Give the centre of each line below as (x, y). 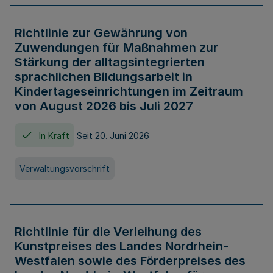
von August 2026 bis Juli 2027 (104, 106)
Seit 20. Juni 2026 (113, 135)
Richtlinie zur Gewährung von (101, 33)
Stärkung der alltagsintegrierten (110, 62)
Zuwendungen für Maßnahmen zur (116, 48)
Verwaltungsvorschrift (65, 168)
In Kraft (54, 135)
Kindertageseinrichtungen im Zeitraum (129, 91)
